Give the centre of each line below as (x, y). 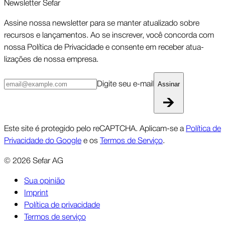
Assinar (169, 84)
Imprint (36, 192)
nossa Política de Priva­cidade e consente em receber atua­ (104, 46)
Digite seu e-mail (125, 83)
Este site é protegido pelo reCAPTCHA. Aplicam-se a (95, 128)
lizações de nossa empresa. (51, 58)
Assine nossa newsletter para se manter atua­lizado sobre (102, 22)
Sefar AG (48, 160)
